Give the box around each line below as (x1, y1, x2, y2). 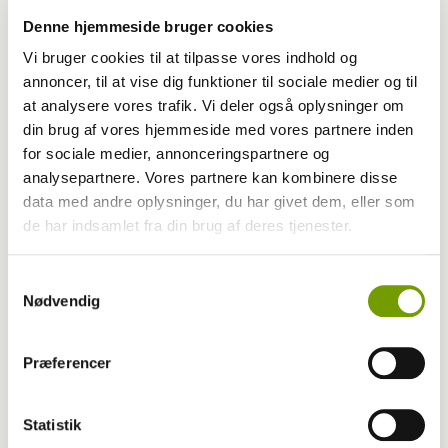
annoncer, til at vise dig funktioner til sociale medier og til (23, 73, 417, 91)
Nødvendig (23, 291, 100, 309)
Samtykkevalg (7, 271, 103, 289)
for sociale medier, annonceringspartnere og (23, 145, 330, 163)
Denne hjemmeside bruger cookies (23, 17, 273, 35)
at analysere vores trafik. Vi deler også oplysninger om (23, 97, 405, 115)
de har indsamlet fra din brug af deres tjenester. (23, 217, 353, 235)
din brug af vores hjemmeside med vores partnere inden (23, 121, 414, 139)
